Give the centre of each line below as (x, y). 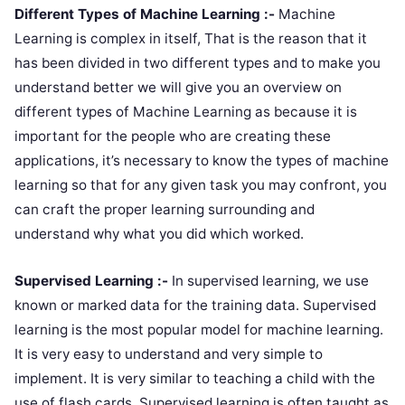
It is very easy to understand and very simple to (169, 353)
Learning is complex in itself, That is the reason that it (191, 38)
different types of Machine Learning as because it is (186, 111)
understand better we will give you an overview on (178, 87)
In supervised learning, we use (268, 280)
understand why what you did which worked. (159, 233)
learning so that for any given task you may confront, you (201, 184)
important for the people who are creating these (173, 136)
